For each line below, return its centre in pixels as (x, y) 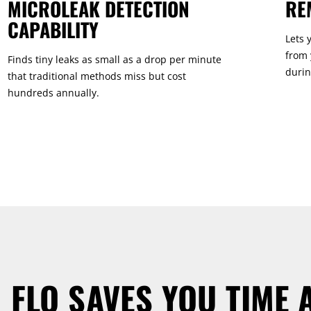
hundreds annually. (53, 93)
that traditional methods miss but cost (96, 76)
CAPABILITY (53, 30)
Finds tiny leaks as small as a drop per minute (114, 60)
